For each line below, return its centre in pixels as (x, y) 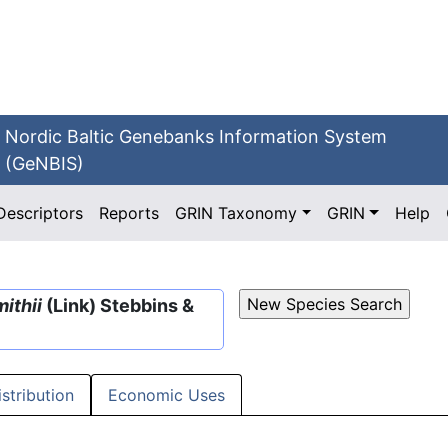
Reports (129, 213)
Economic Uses (166, 395)
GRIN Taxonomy (236, 213)
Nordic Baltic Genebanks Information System (196, 136)
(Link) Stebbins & (118, 305)
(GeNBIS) (45, 163)
